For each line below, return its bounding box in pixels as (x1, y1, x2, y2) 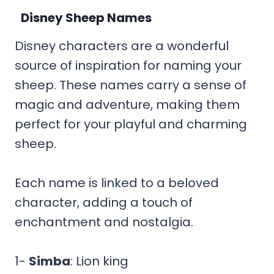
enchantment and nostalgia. (15, 213, 196, 231)
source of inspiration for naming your (15, 56, 242, 74)
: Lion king (70, 252, 128, 270)
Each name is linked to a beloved (15, 174, 219, 191)
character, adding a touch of (15, 193, 193, 211)
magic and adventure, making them (15, 95, 240, 113)
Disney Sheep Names (21, 9, 152, 26)
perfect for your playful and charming (15, 115, 247, 133)
